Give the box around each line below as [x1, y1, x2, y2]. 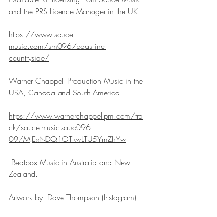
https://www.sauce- [9, 29, 75, 40]
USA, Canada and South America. [9, 87, 122, 98]
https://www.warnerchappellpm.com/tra [9, 110, 143, 121]
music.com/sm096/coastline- [9, 40, 106, 51]
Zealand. [9, 168, 38, 179]
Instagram [104, 191, 134, 202]
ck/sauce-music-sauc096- [9, 122, 92, 133]
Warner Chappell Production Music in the [9, 75, 145, 86]
